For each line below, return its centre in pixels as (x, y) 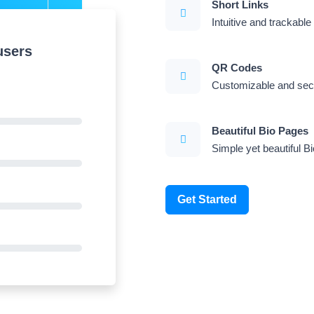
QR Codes (237, 68)
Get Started (207, 199)
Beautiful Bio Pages (260, 131)
